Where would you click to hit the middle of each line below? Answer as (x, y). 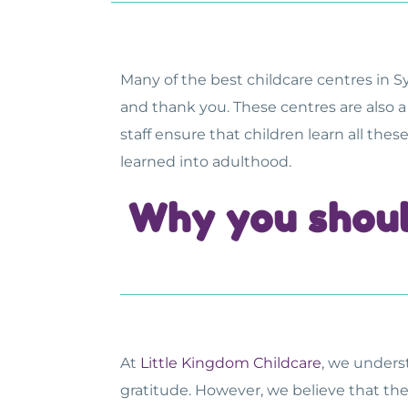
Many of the (165, 80)
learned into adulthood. (208, 162)
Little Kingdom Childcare (231, 363)
